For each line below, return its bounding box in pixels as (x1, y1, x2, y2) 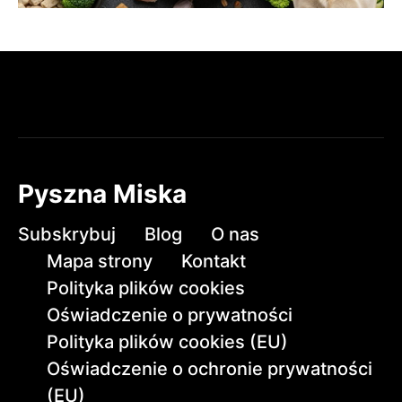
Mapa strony (47, 249, 153, 272)
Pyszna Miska (18, 178, 187, 209)
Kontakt (181, 249, 246, 272)
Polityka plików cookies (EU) (47, 330, 288, 353)
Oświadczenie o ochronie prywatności (47, 357, 372, 380)
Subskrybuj (18, 223, 116, 245)
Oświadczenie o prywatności (47, 303, 293, 326)
